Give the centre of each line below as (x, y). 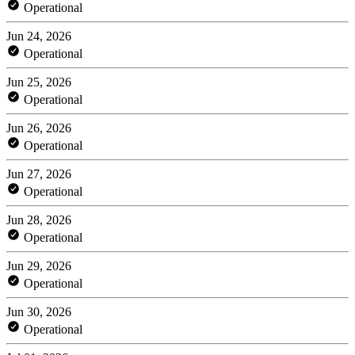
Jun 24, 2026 (39, 36)
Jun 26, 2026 (39, 128)
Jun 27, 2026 (39, 174)
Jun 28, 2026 (39, 219)
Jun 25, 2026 (39, 82)
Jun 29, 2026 (39, 265)
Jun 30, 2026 (39, 311)
